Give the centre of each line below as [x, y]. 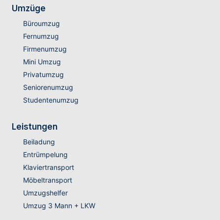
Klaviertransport [48, 167]
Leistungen [35, 127]
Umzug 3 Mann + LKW [59, 206]
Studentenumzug [51, 100]
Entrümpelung [45, 155]
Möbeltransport [47, 180]
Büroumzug [41, 24]
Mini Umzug [42, 62]
